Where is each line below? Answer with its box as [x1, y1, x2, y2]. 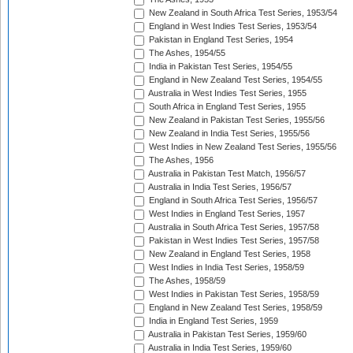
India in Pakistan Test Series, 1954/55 [147, 61, 292, 72]
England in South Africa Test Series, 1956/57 [147, 195, 318, 206]
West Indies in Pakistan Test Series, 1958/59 [147, 289, 319, 299]
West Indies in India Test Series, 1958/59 [147, 262, 304, 273]
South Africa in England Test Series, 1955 [147, 102, 306, 112]
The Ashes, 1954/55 [147, 48, 225, 58]
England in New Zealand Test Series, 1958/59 [147, 303, 322, 313]
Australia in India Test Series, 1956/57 [147, 182, 292, 192]
